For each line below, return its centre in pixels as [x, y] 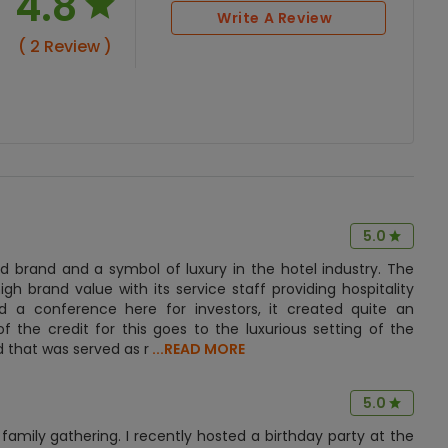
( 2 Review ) [64, 46]
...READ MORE [198, 349]
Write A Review [274, 18]
